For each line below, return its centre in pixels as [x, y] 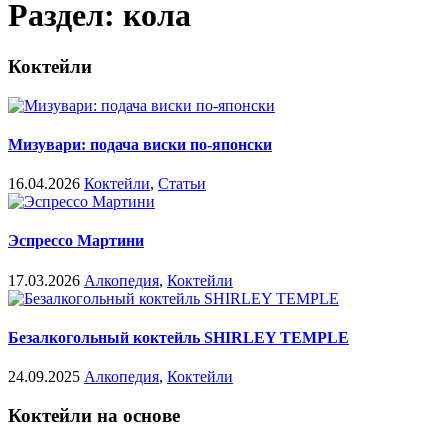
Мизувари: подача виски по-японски [140, 144]
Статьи [182, 184]
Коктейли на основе [94, 415]
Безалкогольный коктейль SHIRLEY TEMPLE [178, 337]
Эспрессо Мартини [76, 241]
